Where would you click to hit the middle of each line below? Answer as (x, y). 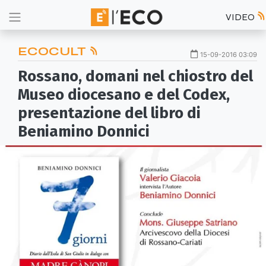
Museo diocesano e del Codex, (124, 95)
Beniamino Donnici (84, 132)
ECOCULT (53, 51)
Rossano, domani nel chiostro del (135, 76)
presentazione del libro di (109, 113)
